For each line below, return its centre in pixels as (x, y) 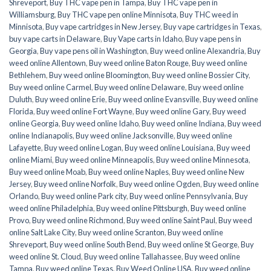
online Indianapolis (41, 136)
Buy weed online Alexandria (197, 51)
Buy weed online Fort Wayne (84, 112)
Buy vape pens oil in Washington (93, 51)
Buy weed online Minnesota (202, 160)
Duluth (21, 100)
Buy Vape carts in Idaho (143, 39)
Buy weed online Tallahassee (133, 257)
